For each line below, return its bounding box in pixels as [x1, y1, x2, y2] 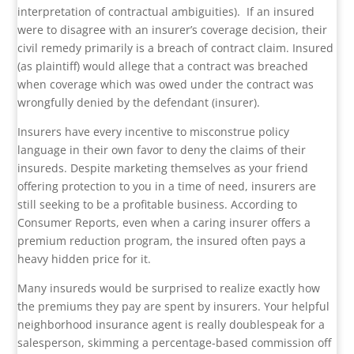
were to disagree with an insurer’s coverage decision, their [17, 22, 328, 38]
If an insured [247, 4, 315, 20]
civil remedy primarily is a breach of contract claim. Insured [17, 40, 334, 56]
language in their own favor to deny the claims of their [17, 142, 307, 158]
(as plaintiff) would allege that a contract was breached [17, 58, 309, 74]
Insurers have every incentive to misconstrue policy [17, 124, 290, 140]
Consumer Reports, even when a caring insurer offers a [17, 215, 311, 231]
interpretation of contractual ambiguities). [17, 4, 241, 20]
